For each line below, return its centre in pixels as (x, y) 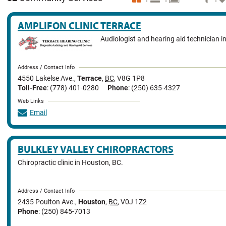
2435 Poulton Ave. (46, 202)
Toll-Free (32, 88)
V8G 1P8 (131, 79)
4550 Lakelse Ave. (46, 79)
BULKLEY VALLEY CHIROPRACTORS (96, 149)
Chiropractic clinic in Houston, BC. (70, 162)
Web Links (31, 101)
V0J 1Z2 (134, 202)
